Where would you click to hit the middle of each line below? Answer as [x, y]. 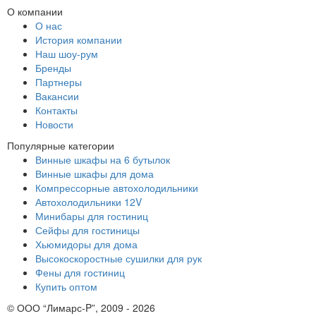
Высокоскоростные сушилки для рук [119, 259]
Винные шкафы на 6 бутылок [103, 160]
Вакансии [57, 96]
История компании [79, 40]
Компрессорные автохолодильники [117, 188]
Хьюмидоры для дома [86, 244]
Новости [54, 124]
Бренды [53, 68]
